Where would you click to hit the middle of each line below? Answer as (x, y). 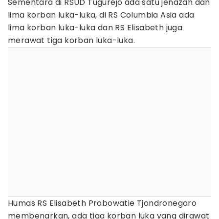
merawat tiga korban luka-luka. (73, 40)
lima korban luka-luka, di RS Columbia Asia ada (101, 15)
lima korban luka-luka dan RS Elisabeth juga (95, 28)
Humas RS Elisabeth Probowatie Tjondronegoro (102, 203)
